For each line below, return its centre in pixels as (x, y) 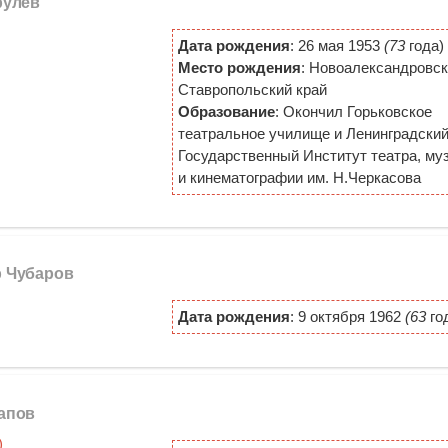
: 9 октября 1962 (347, 317)
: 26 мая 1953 (336, 45)
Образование (226, 111)
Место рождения (239, 67)
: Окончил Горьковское (353, 111)
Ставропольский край (252, 89)
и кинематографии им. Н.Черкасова (299, 177)
